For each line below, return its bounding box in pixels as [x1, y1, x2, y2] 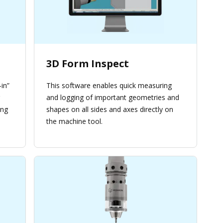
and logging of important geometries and [46, 93, 179, 103]
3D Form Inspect [46, 57, 129, 71]
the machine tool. [46, 116, 103, 126]
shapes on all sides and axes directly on [46, 105, 173, 114]
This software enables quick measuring [46, 81, 172, 91]
